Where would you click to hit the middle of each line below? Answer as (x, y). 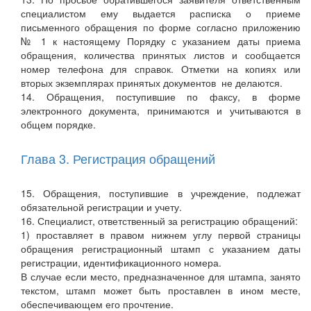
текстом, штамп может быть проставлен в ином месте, (161, 291)
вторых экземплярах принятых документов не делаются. (152, 83)
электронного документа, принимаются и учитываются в (161, 111)
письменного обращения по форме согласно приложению (161, 27)
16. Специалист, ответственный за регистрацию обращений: (159, 221)
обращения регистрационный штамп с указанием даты (161, 249)
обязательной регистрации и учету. (101, 207)
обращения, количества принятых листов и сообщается (161, 55)
